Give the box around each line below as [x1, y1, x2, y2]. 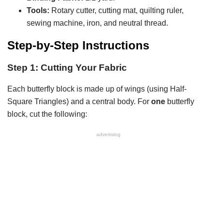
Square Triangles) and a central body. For [7, 97, 151, 106]
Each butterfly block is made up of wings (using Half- [7, 85, 186, 93]
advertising [96, 132, 121, 138]
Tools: [27, 6, 49, 15]
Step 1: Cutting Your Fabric [7, 62, 127, 73]
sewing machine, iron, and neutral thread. [27, 18, 168, 27]
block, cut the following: [7, 110, 87, 119]
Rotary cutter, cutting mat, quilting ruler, [49, 6, 184, 15]
